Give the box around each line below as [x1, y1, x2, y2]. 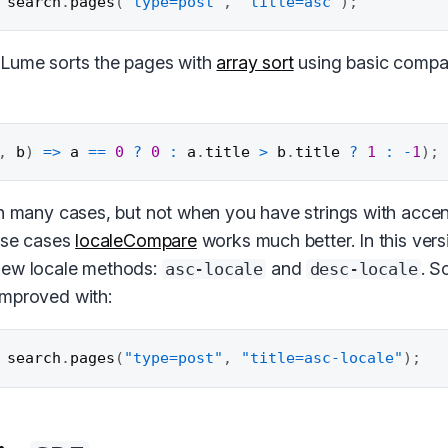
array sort [216, 51, 294, 73]
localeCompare [75, 230, 197, 252]
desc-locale [309, 259, 418, 280]
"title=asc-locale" [241, 349, 404, 367]
